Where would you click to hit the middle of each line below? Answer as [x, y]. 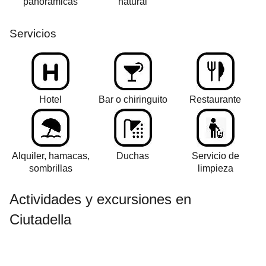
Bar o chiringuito [133, 99]
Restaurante [216, 99]
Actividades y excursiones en [100, 199]
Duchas [133, 156]
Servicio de [215, 156]
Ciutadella [40, 220]
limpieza [215, 168]
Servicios [33, 34]
